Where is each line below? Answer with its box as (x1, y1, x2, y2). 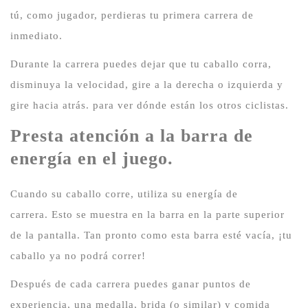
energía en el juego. (10, 148, 173, 168)
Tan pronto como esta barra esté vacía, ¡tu (84, 229, 292, 241)
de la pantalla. (10, 229, 84, 241)
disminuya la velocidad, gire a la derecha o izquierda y (10, 79, 283, 91)
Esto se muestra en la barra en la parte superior (52, 208, 285, 220)
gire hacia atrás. (10, 100, 93, 111)
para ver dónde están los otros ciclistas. (93, 100, 289, 111)
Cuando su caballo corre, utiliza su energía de (10, 188, 238, 199)
